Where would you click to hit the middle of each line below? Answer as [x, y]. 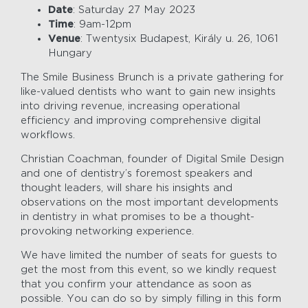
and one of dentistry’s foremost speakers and [136, 174]
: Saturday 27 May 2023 [134, 10]
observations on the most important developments [150, 202]
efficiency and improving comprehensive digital [141, 121]
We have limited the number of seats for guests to [149, 255]
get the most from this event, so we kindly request [148, 270]
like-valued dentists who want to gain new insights [148, 92]
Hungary [70, 53]
